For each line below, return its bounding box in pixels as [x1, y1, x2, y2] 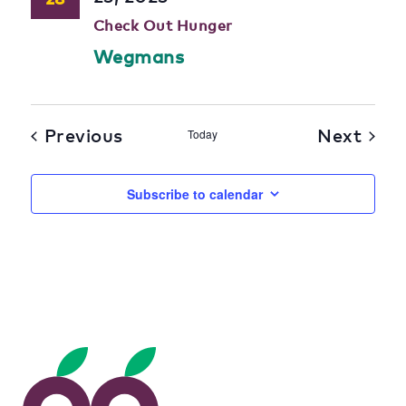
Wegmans [92, 45, 185, 69]
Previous [43, 124, 123, 148]
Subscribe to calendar [126, 185, 263, 204]
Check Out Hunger [92, 16, 233, 35]
